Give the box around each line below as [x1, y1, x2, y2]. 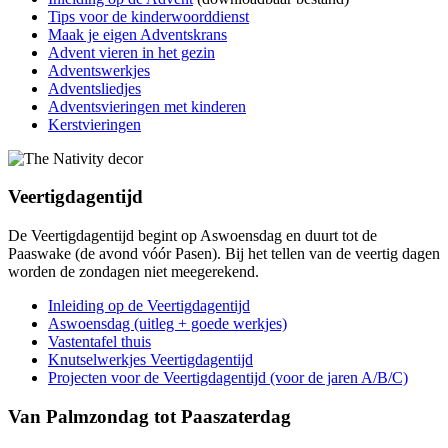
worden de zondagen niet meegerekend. [8, 263, 259, 281]
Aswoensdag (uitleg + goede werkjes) [48, 315, 287, 333]
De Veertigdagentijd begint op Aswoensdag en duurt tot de [8, 227, 377, 245]
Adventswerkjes [48, 61, 150, 79]
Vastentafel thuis [48, 333, 151, 351]
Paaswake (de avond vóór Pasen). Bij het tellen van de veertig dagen [8, 245, 440, 263]
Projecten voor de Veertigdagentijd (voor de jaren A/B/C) [48, 369, 408, 387]
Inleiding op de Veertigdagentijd [48, 297, 250, 315]
